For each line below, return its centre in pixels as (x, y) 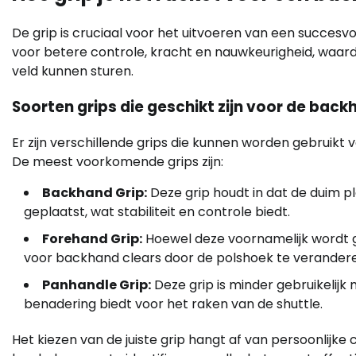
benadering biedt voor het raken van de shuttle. (173, 304)
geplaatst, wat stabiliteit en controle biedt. (157, 211)
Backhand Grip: (95, 192)
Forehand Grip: (92, 238)
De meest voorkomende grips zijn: (118, 161)
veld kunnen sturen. (73, 72)
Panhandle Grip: (97, 284)
